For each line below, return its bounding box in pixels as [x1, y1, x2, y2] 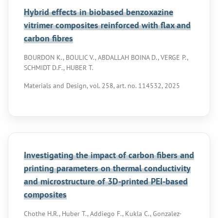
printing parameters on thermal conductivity [24, 163, 191, 174]
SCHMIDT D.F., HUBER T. [24, 63, 93, 72]
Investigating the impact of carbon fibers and [24, 149, 194, 161]
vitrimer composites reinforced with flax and [24, 19, 191, 31]
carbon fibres [24, 33, 73, 44]
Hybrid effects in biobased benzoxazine [24, 6, 173, 18]
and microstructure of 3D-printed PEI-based [24, 176, 188, 187]
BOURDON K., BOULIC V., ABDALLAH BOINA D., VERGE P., [24, 53, 188, 62]
